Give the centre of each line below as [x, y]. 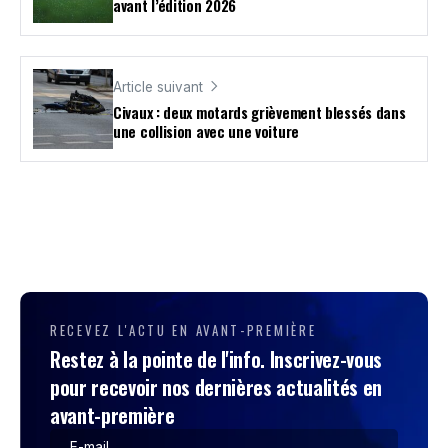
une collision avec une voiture [206, 131]
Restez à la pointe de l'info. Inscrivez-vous [216, 358]
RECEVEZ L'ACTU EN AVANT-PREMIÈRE [183, 329]
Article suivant [158, 86]
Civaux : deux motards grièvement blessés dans [259, 112]
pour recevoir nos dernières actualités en [216, 386]
